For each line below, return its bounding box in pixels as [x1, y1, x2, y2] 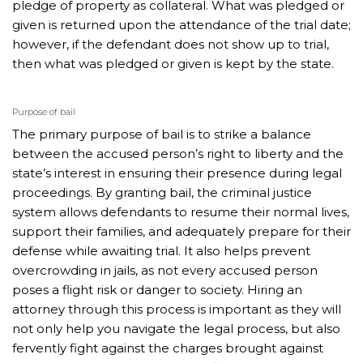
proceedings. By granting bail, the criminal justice [12, 184, 312, 200]
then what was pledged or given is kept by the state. [12, 56, 334, 72]
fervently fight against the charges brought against [12, 340, 323, 356]
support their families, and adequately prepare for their [12, 223, 351, 239]
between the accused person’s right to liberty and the [12, 145, 344, 161]
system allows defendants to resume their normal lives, [12, 203, 349, 220]
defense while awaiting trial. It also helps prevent [12, 242, 310, 258]
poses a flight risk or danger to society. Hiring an [12, 281, 302, 297]
